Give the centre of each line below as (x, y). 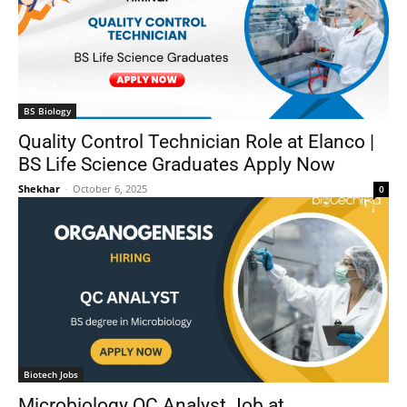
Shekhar (39, 189)
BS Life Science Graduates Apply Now (177, 165)
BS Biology (47, 111)
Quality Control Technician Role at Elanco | (196, 142)
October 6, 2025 (110, 189)
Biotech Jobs (51, 375)
